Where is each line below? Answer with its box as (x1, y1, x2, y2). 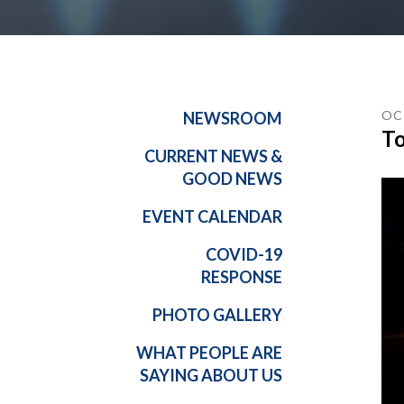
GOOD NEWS (182, 169, 283, 189)
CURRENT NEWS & (144, 146, 283, 167)
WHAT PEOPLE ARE (136, 343, 283, 363)
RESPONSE (201, 267, 283, 288)
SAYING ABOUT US (140, 365, 283, 386)
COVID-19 (206, 244, 283, 265)
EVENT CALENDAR (142, 207, 283, 227)
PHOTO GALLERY (152, 305, 283, 326)
